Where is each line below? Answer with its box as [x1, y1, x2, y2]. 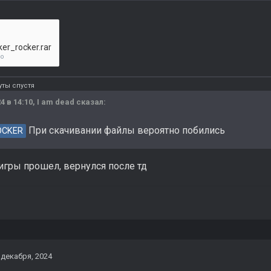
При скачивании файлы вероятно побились [26, 124, 225, 136]
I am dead [37, 97, 74, 106]
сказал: [74, 97, 106, 106]
